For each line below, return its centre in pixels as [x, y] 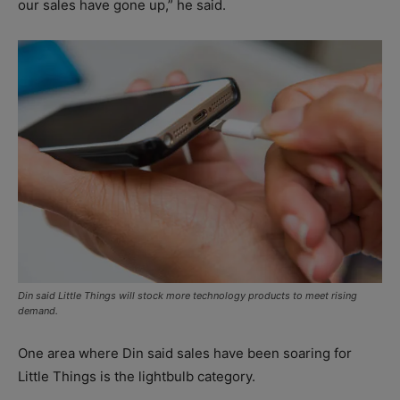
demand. [38, 311]
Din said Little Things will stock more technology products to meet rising [187, 296]
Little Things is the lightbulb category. [137, 377]
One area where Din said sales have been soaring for [185, 354]
